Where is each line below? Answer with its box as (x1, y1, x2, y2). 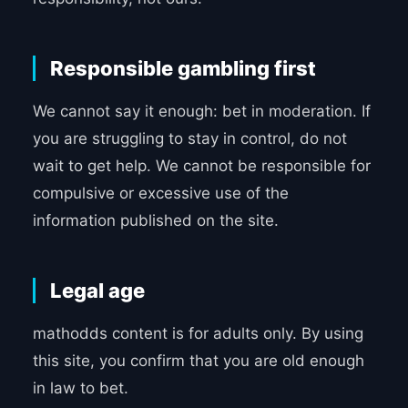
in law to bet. (32, 379, 128, 398)
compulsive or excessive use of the (32, 184, 289, 203)
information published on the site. (32, 211, 279, 230)
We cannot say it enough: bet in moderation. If (32, 102, 371, 121)
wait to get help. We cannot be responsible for (32, 157, 371, 176)
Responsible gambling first (49, 56, 316, 81)
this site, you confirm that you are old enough (32, 352, 364, 371)
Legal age (49, 279, 145, 303)
